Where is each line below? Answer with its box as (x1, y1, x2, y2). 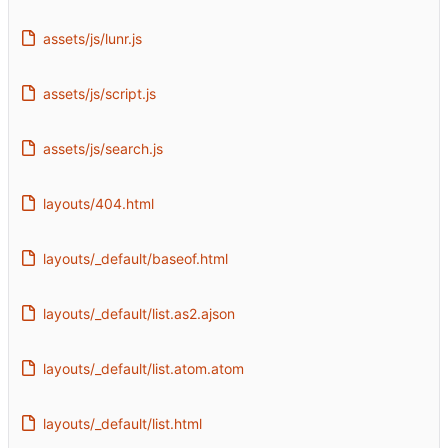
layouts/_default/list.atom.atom (42, 359, 244, 377)
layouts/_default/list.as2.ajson (42, 304, 235, 322)
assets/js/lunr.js (42, 29, 142, 47)
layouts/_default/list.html (42, 414, 202, 432)
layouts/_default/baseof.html (42, 249, 228, 267)
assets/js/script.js (42, 84, 156, 102)
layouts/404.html (42, 194, 154, 212)
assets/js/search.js (42, 139, 163, 157)
